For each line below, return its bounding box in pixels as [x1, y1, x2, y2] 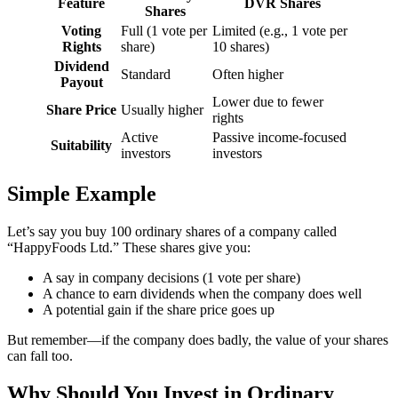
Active [121, 130, 158, 146]
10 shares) [212, 39, 269, 55]
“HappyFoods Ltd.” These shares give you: [7, 240, 251, 256]
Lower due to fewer [212, 94, 323, 110]
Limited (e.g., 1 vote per [212, 23, 347, 39]
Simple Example [7, 182, 156, 206]
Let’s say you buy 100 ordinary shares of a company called [7, 224, 337, 240]
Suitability [51, 138, 112, 154]
